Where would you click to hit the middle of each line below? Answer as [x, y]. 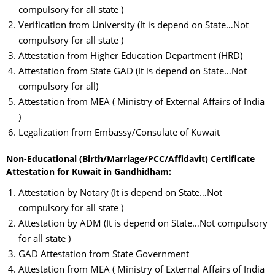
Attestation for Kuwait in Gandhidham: [89, 171]
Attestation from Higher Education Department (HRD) [130, 55]
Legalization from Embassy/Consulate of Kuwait [119, 132]
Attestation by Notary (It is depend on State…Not [120, 192]
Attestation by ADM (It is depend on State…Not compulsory [143, 223]
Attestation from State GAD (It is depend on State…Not [133, 70]
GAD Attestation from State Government [104, 253]
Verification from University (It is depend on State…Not [134, 24]
